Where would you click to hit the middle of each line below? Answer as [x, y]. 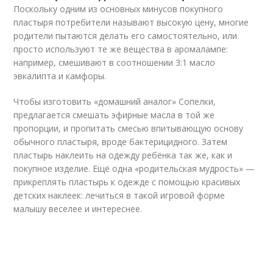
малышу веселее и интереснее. [78, 209]
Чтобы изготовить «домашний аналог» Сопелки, [115, 101]
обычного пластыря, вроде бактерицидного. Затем [121, 142]
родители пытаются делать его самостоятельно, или [126, 36]
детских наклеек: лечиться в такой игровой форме [119, 195]
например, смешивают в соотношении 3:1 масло [115, 62]
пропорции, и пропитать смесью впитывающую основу [129, 128]
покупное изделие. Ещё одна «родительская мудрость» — [134, 168]
